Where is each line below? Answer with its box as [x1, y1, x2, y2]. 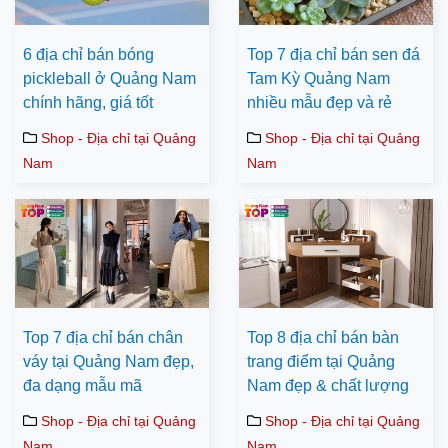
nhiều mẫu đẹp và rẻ [247, 94, 392, 112]
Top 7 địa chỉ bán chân [23, 329, 183, 347]
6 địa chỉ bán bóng [23, 46, 154, 64]
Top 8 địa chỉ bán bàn [247, 329, 399, 347]
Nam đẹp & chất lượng [247, 377, 409, 395]
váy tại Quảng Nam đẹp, [23, 353, 194, 371]
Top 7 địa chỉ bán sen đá [247, 46, 420, 64]
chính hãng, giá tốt [23, 94, 153, 112]
